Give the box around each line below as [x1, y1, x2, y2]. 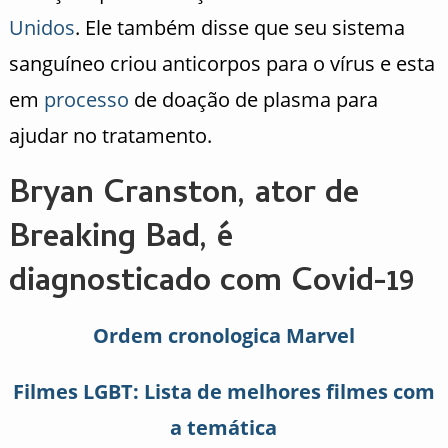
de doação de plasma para [128, 85, 378, 113]
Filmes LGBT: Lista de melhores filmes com [12, 377, 435, 405]
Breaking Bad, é [8, 213, 233, 266]
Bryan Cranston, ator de [8, 169, 359, 222]
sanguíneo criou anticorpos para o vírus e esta [8, 49, 435, 77]
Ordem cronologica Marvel [92, 321, 355, 349]
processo [43, 85, 129, 113]
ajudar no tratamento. [8, 121, 212, 149]
